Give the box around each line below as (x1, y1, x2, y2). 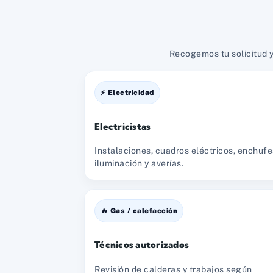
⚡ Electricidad (100, 88, 154, 97)
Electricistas (94, 120, 151, 132)
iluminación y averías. (94, 158, 183, 169)
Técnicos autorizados (94, 239, 189, 251)
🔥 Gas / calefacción (100, 207, 178, 216)
